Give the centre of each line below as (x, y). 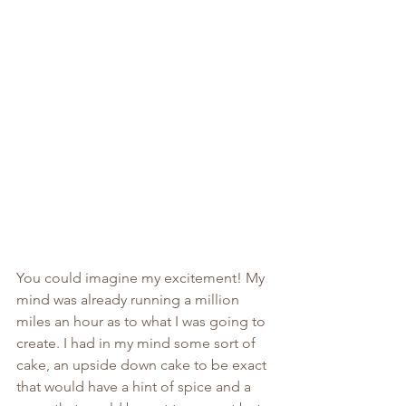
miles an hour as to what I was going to (143, 321)
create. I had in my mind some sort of (138, 343)
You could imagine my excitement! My (142, 277)
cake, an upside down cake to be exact (143, 364)
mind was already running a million (130, 299)
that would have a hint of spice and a (135, 386)
